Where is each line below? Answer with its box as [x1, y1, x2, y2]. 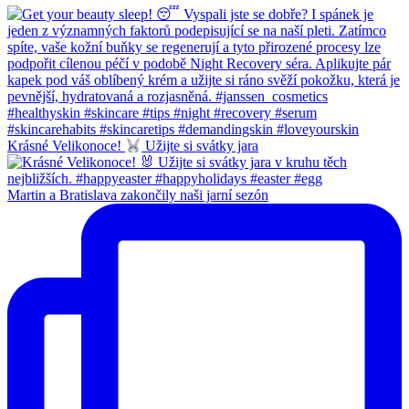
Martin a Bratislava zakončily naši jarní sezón [7, 187, 268, 204]
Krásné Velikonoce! [7, 138, 125, 154]
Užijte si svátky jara [142, 138, 259, 154]
